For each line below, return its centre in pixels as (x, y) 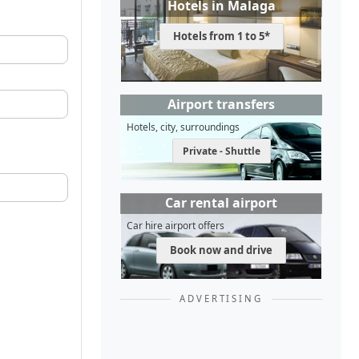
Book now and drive (221, 250)
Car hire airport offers (175, 226)
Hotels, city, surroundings (183, 127)
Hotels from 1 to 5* (221, 36)
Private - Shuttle (221, 151)
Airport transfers (221, 105)
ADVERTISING (221, 299)
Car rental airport (221, 203)
